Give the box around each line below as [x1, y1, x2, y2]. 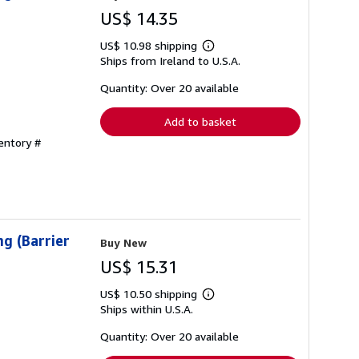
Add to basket [164, 115, 236, 129]
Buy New [100, 236, 147, 250]
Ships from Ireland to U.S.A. [100, 54, 240, 68]
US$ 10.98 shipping [100, 38, 200, 53]
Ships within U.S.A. [100, 302, 193, 317]
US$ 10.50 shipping [100, 287, 200, 301]
